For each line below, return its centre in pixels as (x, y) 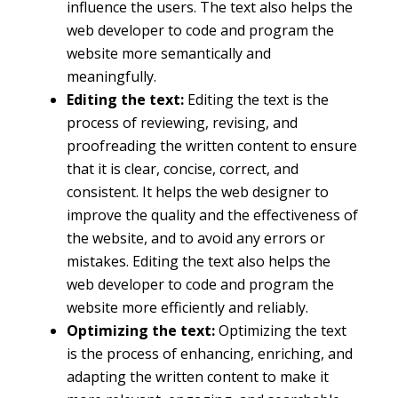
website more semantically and (168, 54)
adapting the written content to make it (197, 377)
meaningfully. (111, 77)
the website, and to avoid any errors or (195, 239)
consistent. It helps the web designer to (197, 192)
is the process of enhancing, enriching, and (209, 354)
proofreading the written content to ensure (211, 146)
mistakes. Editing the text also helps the (198, 262)
